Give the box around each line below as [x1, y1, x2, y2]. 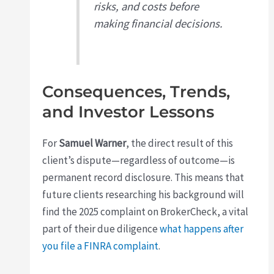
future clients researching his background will [42, 187, 245, 201]
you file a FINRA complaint [42, 239, 159, 253]
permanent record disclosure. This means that [42, 170, 245, 184]
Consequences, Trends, [42, 81, 231, 102]
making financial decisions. [93, 17, 223, 31]
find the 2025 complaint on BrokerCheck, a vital [42, 204, 249, 218]
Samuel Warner [59, 136, 127, 150]
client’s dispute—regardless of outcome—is [42, 153, 235, 167]
